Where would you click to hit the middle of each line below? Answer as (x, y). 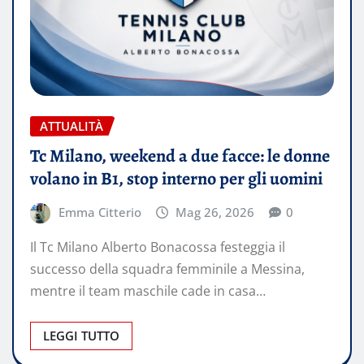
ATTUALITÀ (71, 126)
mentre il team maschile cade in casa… (148, 291)
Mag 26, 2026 (215, 212)
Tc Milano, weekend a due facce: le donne (180, 156)
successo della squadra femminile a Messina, (167, 269)
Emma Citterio (100, 212)
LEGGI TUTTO (81, 336)
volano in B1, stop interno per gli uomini (176, 178)
